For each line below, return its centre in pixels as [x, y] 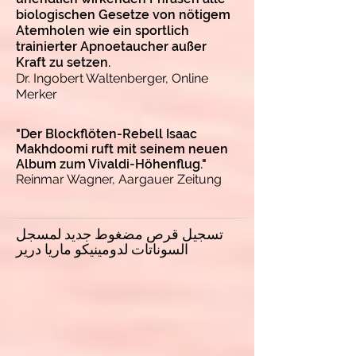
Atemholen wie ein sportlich [103, 30]
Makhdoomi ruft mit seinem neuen [122, 149]
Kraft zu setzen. [63, 62]
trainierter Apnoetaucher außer [111, 46]
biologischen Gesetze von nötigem [123, 14]
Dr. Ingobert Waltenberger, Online [112, 78]
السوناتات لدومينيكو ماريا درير [102, 249]
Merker [37, 94]
